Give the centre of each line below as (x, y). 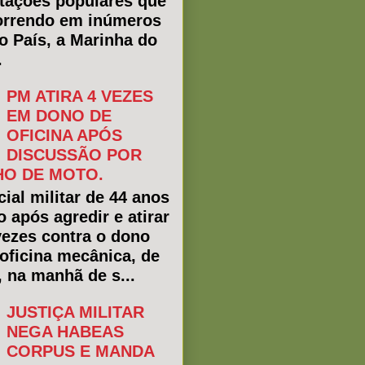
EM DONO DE (59, 116)
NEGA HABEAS (65, 332)
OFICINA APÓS (64, 135)
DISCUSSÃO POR (74, 155)
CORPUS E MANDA (80, 351)
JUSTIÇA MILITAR (75, 312)
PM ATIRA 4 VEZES (80, 96)
